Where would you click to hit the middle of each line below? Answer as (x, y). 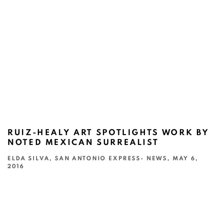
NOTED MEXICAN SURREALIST (83, 143)
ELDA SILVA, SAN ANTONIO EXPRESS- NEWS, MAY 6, (103, 159)
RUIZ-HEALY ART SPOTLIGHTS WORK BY (109, 133)
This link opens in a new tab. (54, 184)
